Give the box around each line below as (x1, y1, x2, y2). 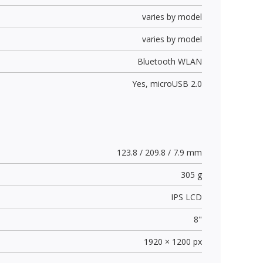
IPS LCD (170, 191, 202, 203)
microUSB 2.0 (150, 77, 202, 89)
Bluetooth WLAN (137, 55, 202, 67)
